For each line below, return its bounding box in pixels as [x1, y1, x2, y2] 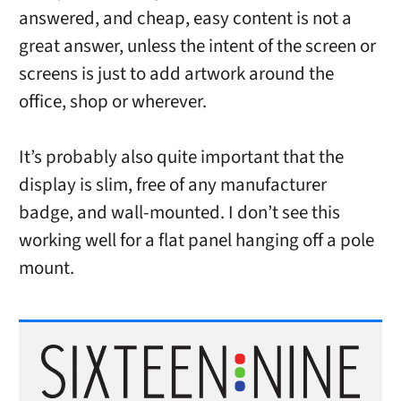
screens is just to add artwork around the [18, 61, 334, 87]
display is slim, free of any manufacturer [18, 172, 327, 199]
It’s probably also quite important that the [18, 144, 344, 171]
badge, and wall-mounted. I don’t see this [18, 200, 340, 226]
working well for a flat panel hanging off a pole [18, 227, 374, 254]
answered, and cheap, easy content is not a [18, 5, 352, 31]
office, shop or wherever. [18, 89, 207, 115]
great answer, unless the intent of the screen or [18, 33, 376, 59]
